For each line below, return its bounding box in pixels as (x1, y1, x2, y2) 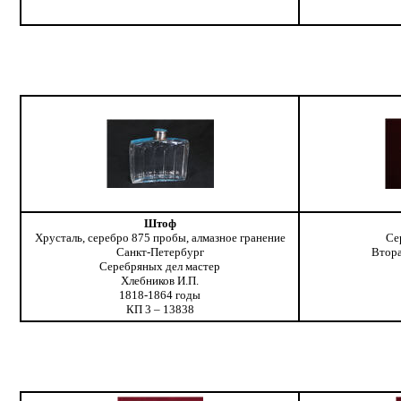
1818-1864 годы (119, 288, 201, 303)
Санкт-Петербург (115, 245, 204, 260)
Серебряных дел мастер (99, 260, 221, 274)
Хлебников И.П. (121, 274, 200, 288)
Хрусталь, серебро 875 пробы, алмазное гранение (34, 231, 286, 245)
